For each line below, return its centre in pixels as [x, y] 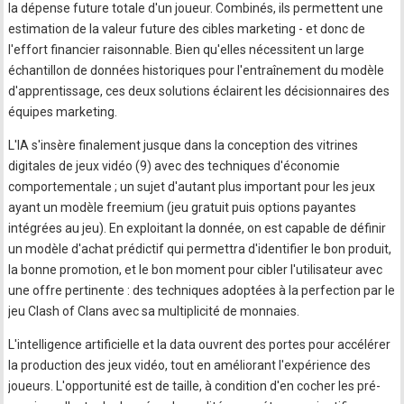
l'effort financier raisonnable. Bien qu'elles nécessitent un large [187, 50]
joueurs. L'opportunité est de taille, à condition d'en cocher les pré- [195, 386]
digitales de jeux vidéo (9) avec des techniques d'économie [174, 166]
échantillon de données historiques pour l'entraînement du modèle [197, 71]
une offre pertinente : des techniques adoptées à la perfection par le [202, 291]
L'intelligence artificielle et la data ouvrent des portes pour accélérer [200, 345]
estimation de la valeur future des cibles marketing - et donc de [187, 29]
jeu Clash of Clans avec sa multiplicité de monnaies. [154, 312]
